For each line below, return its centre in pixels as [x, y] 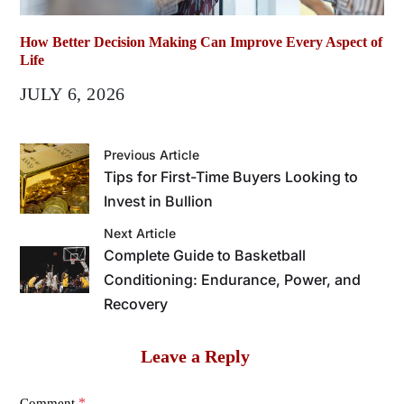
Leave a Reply [196, 357]
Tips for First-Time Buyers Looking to [231, 176]
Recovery [136, 304]
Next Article [140, 234]
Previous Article [152, 154]
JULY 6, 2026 [72, 94]
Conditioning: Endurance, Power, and [233, 280]
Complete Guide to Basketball [205, 256]
